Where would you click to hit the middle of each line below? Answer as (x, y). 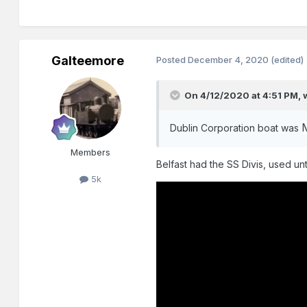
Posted (172, 59)
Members (91, 152)
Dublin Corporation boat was (236, 127)
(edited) (287, 59)
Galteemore (88, 60)
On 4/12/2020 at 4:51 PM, (244, 95)
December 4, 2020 (229, 59)
